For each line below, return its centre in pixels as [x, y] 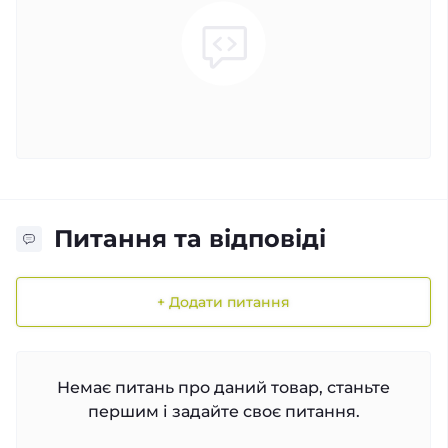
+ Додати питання [223, 301]
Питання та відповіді [190, 238]
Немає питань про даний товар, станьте [223, 387]
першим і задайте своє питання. [223, 411]
